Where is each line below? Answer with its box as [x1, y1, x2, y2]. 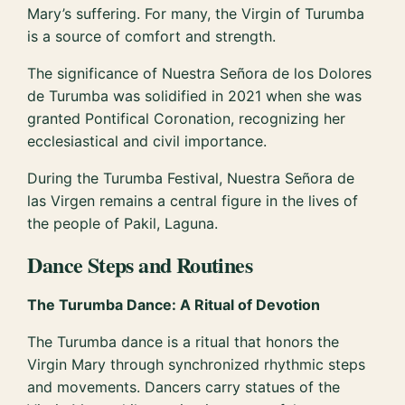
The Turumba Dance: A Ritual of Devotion [27, 296, 321, 315]
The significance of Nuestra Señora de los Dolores [27, 64, 372, 83]
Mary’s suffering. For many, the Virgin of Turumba [27, 5, 365, 24]
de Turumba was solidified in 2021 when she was [27, 87, 363, 106]
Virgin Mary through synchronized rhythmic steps [27, 355, 366, 374]
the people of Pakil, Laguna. [27, 214, 219, 233]
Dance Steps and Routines [27, 249, 252, 281]
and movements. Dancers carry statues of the [27, 378, 341, 397]
